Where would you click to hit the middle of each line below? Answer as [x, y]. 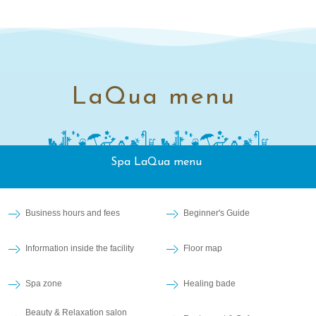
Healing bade [209, 284]
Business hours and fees [73, 213]
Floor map [203, 249]
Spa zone [44, 284]
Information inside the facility [80, 249]
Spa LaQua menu [158, 163]
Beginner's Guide [217, 213]
